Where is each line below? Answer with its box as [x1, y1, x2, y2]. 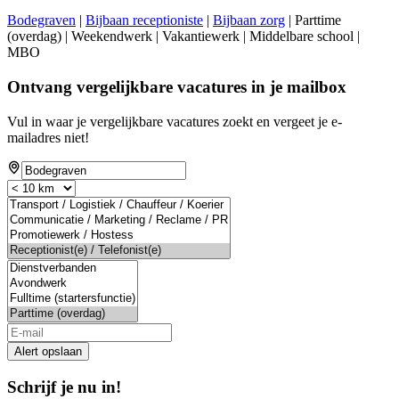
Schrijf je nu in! [7, 377, 121, 396]
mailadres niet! [7, 129, 89, 145]
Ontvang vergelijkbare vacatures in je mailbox [7, 77, 346, 97]
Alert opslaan [14, 344, 82, 358]
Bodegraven [7, 12, 76, 28]
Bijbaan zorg [213, 12, 285, 28]
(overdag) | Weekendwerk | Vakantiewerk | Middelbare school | [7, 28, 360, 45]
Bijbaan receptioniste [85, 12, 203, 28]
